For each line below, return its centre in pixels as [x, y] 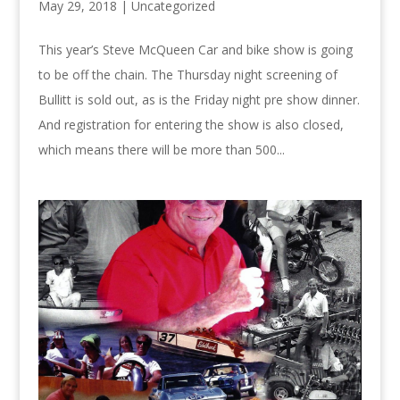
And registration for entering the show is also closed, [191, 124]
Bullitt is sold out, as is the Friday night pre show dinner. [199, 99]
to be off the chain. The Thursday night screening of [187, 74]
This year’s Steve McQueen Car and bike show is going [195, 49]
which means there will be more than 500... [161, 149]
